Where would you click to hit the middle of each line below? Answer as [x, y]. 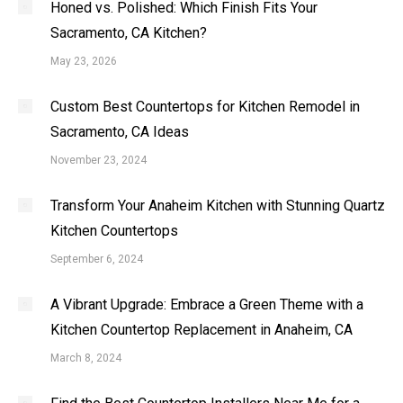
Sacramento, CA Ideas [120, 132]
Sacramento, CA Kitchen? [129, 33]
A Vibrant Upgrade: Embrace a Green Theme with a [207, 304]
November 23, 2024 [99, 160]
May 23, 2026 [84, 61]
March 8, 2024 [86, 358]
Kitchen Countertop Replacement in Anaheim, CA [201, 330]
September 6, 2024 [97, 259]
